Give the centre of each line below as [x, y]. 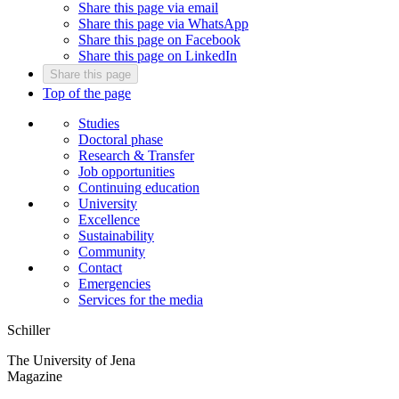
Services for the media [141, 299]
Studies [99, 123]
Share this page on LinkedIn [158, 55]
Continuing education [139, 187]
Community [112, 251]
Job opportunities [126, 171]
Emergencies [114, 283]
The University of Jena [71, 360]
